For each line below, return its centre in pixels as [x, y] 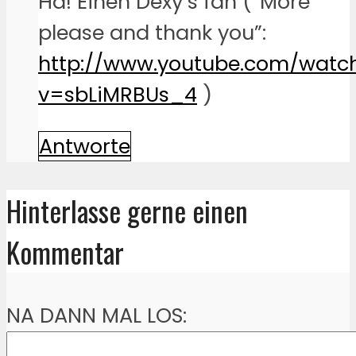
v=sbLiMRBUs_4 [118, 94]
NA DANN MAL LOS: [97, 315]
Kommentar [65, 252]
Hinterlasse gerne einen [127, 210]
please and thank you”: [152, 32]
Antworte [85, 146]
